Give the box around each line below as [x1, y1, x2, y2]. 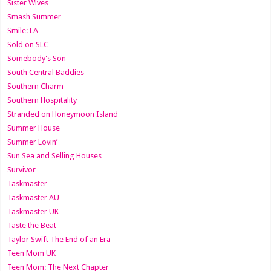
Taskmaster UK [7, 206, 59, 216]
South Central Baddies [7, 67, 85, 77]
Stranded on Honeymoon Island [7, 109, 119, 119]
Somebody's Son [7, 53, 67, 63]
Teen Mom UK [7, 248, 56, 258]
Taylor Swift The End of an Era [7, 234, 111, 244]
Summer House [7, 123, 60, 132]
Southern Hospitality [7, 95, 77, 105]
